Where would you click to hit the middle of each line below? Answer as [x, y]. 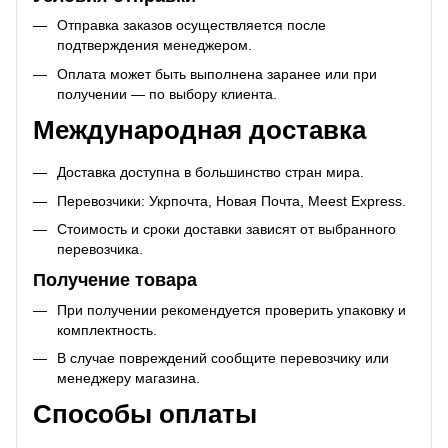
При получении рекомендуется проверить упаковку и [231, 309]
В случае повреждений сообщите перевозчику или [223, 358]
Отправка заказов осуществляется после [191, 25]
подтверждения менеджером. [154, 45]
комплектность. [107, 329]
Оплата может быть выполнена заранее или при [217, 73]
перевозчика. [100, 249]
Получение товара [115, 280]
